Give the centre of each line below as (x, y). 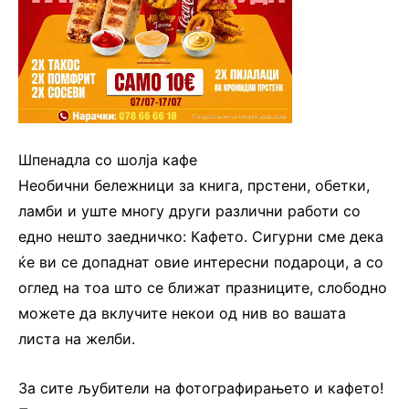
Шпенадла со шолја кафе (108, 160)
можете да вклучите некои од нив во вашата (182, 314)
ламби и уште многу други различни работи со (189, 211)
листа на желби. (77, 339)
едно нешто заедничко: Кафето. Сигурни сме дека (201, 237)
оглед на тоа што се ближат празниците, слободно (203, 288)
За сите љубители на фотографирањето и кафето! (201, 388)
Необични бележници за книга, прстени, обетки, (194, 186)
